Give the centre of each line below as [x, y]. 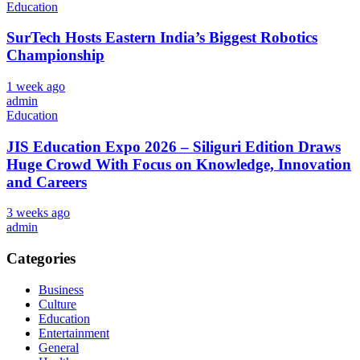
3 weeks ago [38, 213]
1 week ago [36, 86]
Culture [57, 304]
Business [61, 289]
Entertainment [74, 333]
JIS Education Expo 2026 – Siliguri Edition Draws [174, 146]
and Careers [47, 182]
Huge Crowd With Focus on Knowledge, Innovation [179, 164]
